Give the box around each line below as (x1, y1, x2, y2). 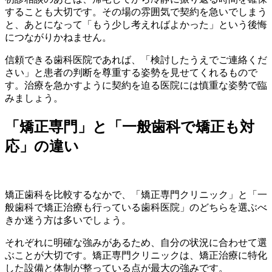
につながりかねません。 (5, 32, 112, 43)
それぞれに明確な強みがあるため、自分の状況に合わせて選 (5, 237, 267, 248)
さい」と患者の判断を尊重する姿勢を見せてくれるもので (5, 67, 257, 78)
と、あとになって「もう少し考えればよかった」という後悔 (5, 19, 267, 30)
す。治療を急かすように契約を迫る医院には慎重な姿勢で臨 (5, 80, 267, 91)
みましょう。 (5, 93, 63, 104)
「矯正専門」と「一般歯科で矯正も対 (5, 119, 254, 135)
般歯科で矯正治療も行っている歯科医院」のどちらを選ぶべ (5, 202, 267, 213)
